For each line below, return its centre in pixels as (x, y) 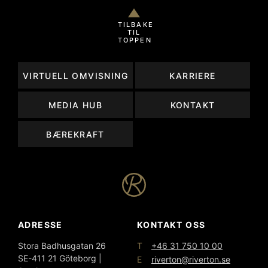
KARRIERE (193, 75)
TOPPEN (135, 40)
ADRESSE (40, 225)
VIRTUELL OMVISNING (75, 75)
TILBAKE (135, 25)
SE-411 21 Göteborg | (60, 258)
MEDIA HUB (75, 105)
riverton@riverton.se (191, 260)
